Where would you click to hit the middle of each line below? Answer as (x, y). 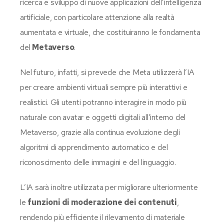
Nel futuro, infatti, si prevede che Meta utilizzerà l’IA (107, 72)
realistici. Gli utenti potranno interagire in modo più (103, 102)
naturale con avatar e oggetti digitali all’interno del (103, 117)
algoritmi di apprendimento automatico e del (94, 147)
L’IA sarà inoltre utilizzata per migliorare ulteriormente (109, 187)
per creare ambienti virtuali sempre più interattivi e (104, 87)
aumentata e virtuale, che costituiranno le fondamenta (110, 32)
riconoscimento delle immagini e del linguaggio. (98, 162)
